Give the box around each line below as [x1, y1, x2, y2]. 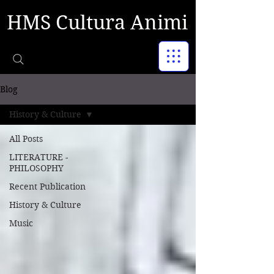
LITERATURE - [9, 152, 68, 163]
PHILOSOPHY [9, 163, 64, 174]
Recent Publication [9, 181, 86, 192]
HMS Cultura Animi [7, 10, 188, 34]
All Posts [9, 133, 43, 144]
